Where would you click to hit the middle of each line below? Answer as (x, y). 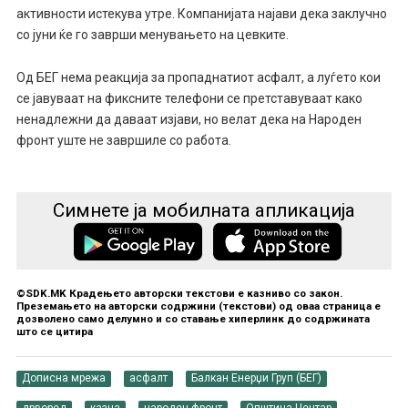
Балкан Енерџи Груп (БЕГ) (256, 378)
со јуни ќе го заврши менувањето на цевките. (152, 35)
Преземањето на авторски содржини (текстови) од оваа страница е (198, 306)
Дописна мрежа (63, 378)
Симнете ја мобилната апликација (204, 211)
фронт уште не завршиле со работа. (123, 141)
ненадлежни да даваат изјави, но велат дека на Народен (189, 120)
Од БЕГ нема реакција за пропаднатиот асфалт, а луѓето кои (198, 78)
